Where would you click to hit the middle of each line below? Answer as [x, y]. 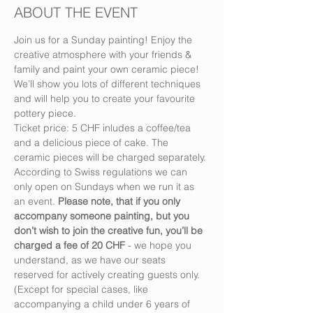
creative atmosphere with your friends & [104, 54]
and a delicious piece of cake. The [93, 143]
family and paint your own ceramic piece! [108, 69]
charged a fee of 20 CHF [70, 245]
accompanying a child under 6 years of [103, 304]
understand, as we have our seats [91, 260]
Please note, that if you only [121, 201]
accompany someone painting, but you [103, 216]
